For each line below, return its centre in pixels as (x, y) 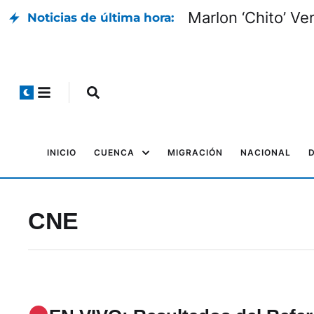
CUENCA (114, 152)
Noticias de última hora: (101, 18)
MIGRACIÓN (195, 152)
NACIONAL (266, 152)
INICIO (62, 152)
